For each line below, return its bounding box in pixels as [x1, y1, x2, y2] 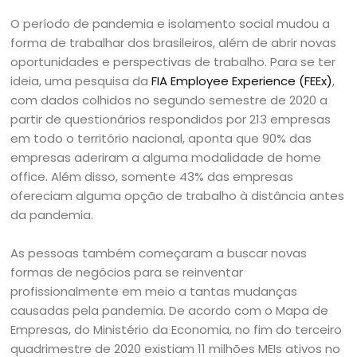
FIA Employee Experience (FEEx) [151, 73, 333, 89]
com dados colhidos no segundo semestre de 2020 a [10, 92, 328, 108]
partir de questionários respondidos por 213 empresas [10, 111, 331, 127]
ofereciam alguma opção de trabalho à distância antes [10, 187, 345, 204]
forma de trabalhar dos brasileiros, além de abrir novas [10, 34, 337, 51]
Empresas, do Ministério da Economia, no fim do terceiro [10, 321, 343, 338]
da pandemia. [10, 206, 94, 223]
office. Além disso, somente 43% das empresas [10, 168, 294, 185]
